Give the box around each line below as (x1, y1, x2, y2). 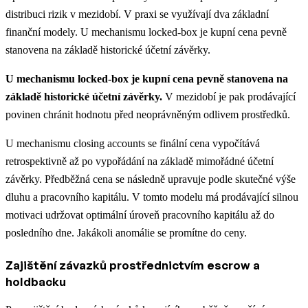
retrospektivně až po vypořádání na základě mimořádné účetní (5, 155, 274, 168)
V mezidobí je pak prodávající (162, 91, 296, 103)
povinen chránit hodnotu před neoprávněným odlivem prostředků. (5, 109, 290, 121)
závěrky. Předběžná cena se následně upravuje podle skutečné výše (5, 173, 296, 186)
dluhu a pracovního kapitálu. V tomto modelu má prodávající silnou (5, 191, 298, 203)
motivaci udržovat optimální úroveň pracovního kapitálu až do (5, 209, 274, 221)
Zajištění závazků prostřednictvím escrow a (5, 258, 260, 273)
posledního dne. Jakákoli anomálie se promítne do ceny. (5, 227, 247, 239)
